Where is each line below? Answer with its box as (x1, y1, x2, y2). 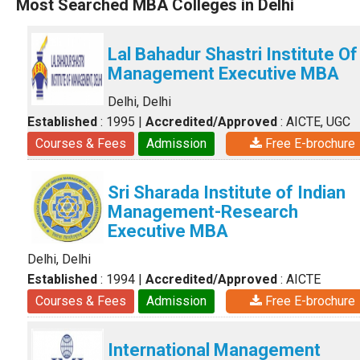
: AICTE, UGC (277, 114, 350, 129)
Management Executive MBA (108, 63, 339, 84)
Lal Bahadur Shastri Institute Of (108, 44, 358, 64)
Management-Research (108, 202, 298, 222)
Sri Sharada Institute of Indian (108, 182, 346, 202)
